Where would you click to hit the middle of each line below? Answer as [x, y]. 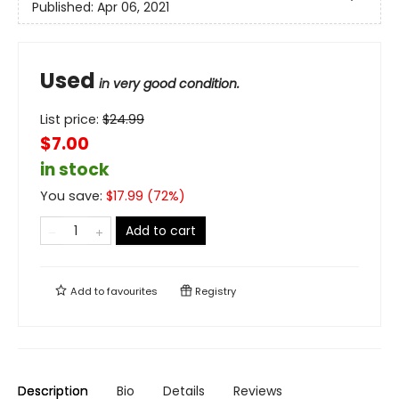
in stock [75, 170]
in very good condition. [169, 84]
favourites [132, 292]
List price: [71, 120]
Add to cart [161, 231]
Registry [214, 292]
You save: [73, 196]
